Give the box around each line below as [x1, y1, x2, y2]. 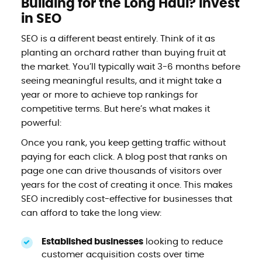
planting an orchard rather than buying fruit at [20, 48, 226, 57]
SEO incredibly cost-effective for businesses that [20, 194, 232, 204]
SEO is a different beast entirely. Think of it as [20, 34, 215, 43]
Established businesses [41, 237, 143, 246]
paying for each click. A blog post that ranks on [20, 152, 227, 161]
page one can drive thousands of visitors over [20, 166, 222, 175]
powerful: [20, 118, 61, 127]
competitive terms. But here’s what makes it [20, 104, 210, 113]
